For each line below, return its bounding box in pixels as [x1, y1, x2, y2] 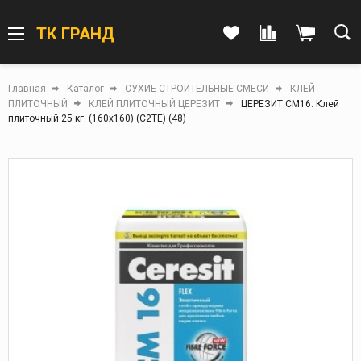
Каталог [67, 82, 104, 94]
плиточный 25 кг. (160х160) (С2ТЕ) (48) [8, 113, 186, 125]
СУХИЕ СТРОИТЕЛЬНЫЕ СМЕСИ [125, 82, 269, 94]
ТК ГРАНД [36, 23, 114, 44]
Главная [8, 82, 46, 94]
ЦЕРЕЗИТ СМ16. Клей [241, 98, 339, 110]
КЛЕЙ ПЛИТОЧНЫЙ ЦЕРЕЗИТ [89, 98, 220, 110]
